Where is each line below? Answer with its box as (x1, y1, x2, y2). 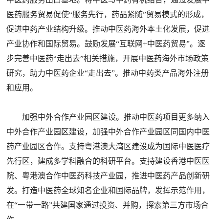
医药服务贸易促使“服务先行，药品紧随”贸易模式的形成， (6, 10, 209, 19)
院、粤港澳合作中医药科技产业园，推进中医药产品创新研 (6, 172, 210, 180)
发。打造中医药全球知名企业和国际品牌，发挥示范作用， (6, 186, 210, 195)
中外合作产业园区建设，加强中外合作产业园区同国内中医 (6, 128, 210, 136)
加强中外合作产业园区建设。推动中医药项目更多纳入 (22, 113, 210, 121)
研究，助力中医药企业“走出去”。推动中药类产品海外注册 (6, 69, 209, 77)
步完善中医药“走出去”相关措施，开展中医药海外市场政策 (6, 54, 209, 63)
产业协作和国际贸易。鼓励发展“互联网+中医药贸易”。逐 (6, 40, 206, 48)
